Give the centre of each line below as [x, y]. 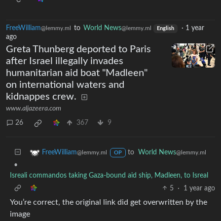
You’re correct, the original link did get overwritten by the [109, 202]
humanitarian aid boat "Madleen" [77, 73]
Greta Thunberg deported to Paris [78, 49]
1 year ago [199, 188]
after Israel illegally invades [65, 61]
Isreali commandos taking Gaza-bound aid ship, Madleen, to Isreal [109, 175]
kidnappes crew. [41, 96]
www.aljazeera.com [34, 108]
